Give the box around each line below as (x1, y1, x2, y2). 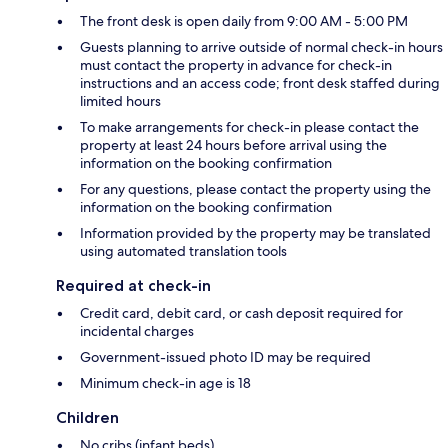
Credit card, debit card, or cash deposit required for (80, 304, 403, 323)
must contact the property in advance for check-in (80, 56, 392, 75)
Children (56, 408, 119, 428)
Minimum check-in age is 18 (80, 374, 251, 393)
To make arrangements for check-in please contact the (80, 118, 419, 137)
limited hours (80, 92, 161, 111)
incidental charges (80, 322, 194, 341)
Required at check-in (56, 276, 211, 296)
